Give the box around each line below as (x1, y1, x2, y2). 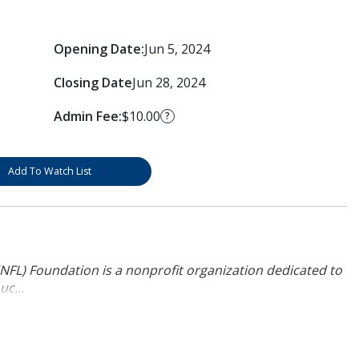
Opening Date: (53, 39, 144, 58)
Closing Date (53, 73, 132, 91)
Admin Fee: (53, 107, 122, 125)
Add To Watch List (7, 163, 91, 178)
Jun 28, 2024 (131, 73, 205, 91)
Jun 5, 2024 (143, 39, 210, 58)
